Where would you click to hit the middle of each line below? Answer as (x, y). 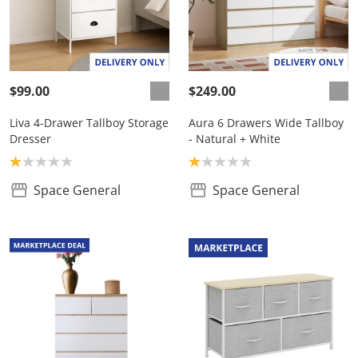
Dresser (30, 139)
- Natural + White (235, 139)
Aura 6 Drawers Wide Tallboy (266, 123)
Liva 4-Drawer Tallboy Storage (89, 123)
